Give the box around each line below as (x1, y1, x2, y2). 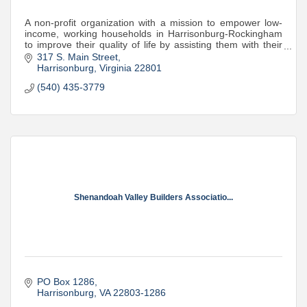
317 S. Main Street (36, 51, 118, 63)
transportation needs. (25, 50, 117, 61)
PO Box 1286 (36, 276, 95, 288)
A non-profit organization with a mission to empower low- (25, 17, 282, 28)
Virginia (99, 62, 132, 74)
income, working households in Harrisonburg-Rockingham (25, 28, 282, 39)
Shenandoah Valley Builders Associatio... (74, 192, 233, 202)
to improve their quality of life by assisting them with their (25, 39, 282, 50)
